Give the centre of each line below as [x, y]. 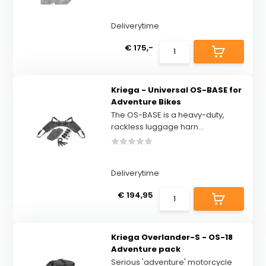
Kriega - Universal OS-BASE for [176, 90]
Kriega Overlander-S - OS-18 [172, 237]
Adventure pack [145, 249]
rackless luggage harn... [157, 127]
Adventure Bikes [146, 102]
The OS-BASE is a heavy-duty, [167, 115]
